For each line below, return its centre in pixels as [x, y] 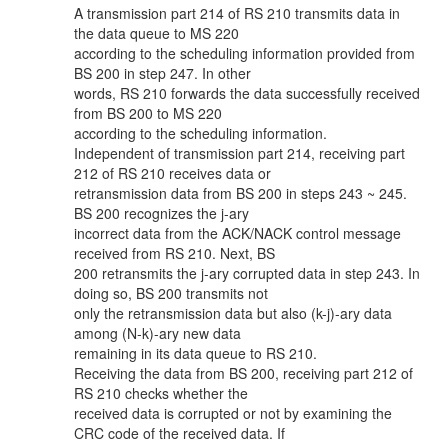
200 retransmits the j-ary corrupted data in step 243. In [247, 273]
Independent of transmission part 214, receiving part [239, 153]
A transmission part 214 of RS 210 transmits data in [237, 13]
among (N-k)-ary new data [157, 333]
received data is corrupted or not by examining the [233, 413]
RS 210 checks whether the [161, 393]
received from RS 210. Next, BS [174, 253]
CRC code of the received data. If [179, 433]
